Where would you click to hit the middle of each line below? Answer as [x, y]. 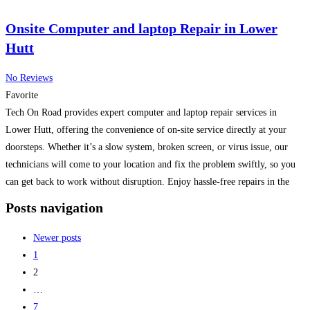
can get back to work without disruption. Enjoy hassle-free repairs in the [147, 181]
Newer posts [57, 237]
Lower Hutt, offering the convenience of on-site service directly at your [146, 129]
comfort [22, 199]
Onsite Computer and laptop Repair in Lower [142, 29]
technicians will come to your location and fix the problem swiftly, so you [151, 164]
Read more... [65, 199]
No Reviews [29, 77]
